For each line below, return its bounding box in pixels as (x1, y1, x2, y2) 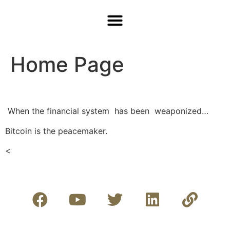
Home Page (10, 51, 124, 77)
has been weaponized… (112, 106, 208, 117)
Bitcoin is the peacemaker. (5, 125, 107, 136)
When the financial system (5, 106, 112, 117)
